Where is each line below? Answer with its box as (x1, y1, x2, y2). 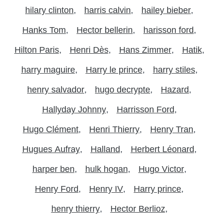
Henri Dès (69, 45, 108, 55)
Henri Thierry (89, 124, 139, 134)
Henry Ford (35, 184, 78, 194)
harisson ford (143, 25, 194, 35)
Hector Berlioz (110, 203, 165, 214)
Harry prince (134, 184, 181, 194)
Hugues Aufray (22, 144, 80, 154)
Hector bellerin (77, 25, 133, 35)
